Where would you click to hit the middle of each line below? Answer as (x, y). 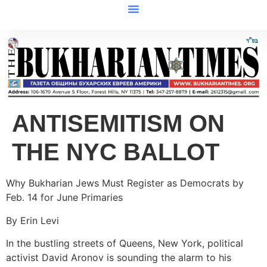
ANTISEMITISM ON (118, 124)
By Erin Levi (32, 220)
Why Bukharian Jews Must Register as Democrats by (125, 183)
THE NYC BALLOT (116, 152)
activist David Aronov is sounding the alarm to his (119, 258)
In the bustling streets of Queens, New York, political (125, 243)
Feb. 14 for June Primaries (64, 198)
